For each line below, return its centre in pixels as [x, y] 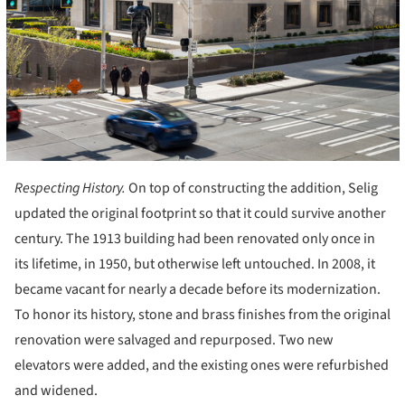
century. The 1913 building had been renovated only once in [195, 238]
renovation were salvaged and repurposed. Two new [174, 339]
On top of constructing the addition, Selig [253, 188]
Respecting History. [71, 188]
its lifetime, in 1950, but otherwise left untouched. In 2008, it [195, 264]
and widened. [56, 390]
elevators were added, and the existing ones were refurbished [202, 365]
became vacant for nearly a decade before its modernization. [198, 289]
